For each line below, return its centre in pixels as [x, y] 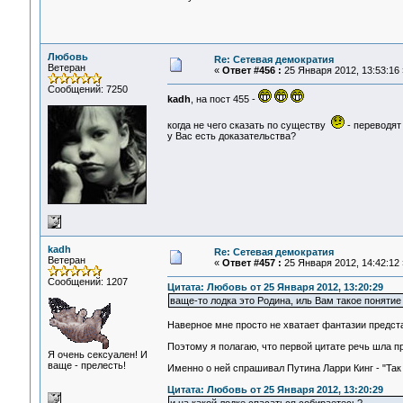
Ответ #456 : [251, 70]
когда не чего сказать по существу [249, 125]
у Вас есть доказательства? [231, 136]
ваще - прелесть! [86, 365]
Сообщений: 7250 [87, 89]
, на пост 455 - [224, 99]
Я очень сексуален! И [97, 354]
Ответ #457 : [251, 263]
